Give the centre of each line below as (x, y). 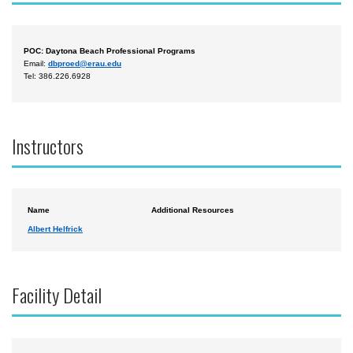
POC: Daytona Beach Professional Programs (110, 51)
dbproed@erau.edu (85, 64)
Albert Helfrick (55, 229)
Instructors (48, 145)
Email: (36, 64)
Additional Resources (193, 210)
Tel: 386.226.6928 (57, 76)
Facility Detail (57, 295)
